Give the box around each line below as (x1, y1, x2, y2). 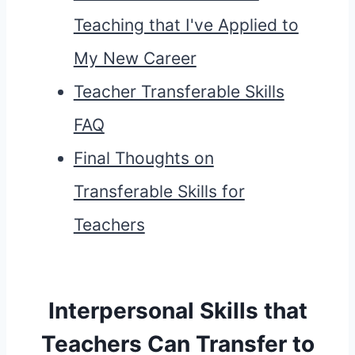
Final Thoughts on (73, 148, 214, 169)
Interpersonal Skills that (48, 297, 307, 325)
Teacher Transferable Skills (73, 82, 284, 102)
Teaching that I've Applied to (73, 15, 299, 36)
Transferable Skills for (73, 181, 245, 202)
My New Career (73, 48, 197, 69)
